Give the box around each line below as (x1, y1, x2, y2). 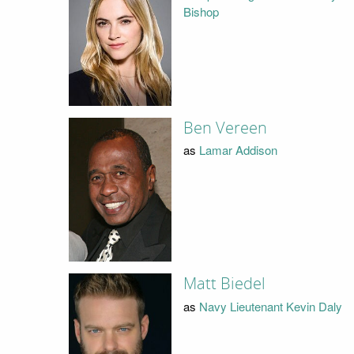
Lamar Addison (198, 141, 277, 159)
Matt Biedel (183, 274, 265, 294)
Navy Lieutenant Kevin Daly (198, 297, 342, 314)
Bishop (183, 2, 219, 20)
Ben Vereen (183, 118, 267, 137)
